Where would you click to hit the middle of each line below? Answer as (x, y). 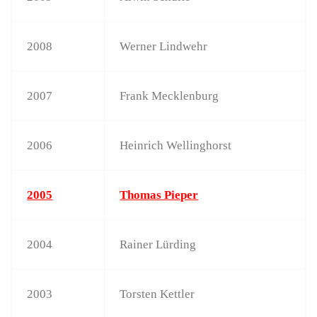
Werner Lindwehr (164, 46)
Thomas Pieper (159, 195)
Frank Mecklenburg (169, 96)
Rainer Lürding (158, 244)
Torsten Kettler (157, 294)
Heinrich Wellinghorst (176, 145)
